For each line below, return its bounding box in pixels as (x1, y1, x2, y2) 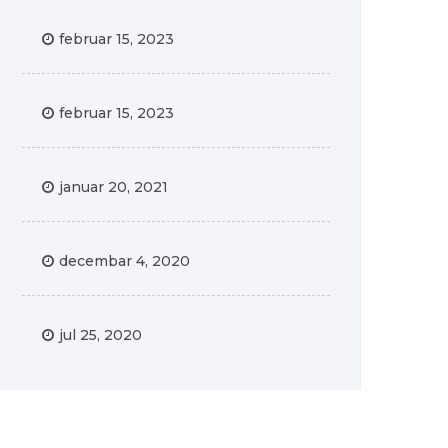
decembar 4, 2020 (59, 251, 190, 270)
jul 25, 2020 (59, 325, 142, 344)
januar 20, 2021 (59, 177, 168, 196)
